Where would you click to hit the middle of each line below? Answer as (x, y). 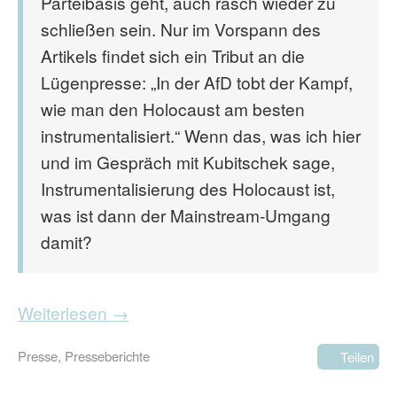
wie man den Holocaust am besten (173, 109)
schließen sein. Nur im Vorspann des (181, 29)
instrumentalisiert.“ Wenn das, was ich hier (201, 135)
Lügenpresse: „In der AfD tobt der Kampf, (197, 82)
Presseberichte (107, 356)
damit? (66, 241)
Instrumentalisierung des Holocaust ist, (188, 188)
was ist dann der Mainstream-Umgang (186, 215)
